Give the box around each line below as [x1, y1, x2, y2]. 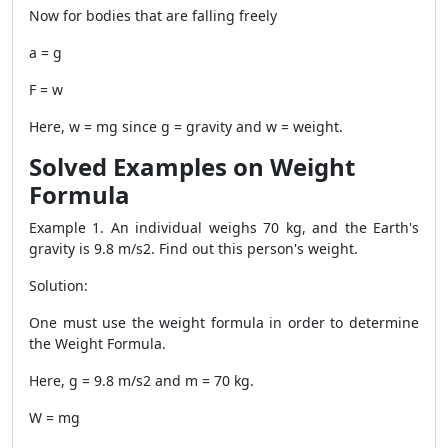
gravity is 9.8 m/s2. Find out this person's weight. [29, 239, 362, 259]
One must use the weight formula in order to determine [29, 313, 419, 333]
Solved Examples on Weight [29, 150, 355, 184]
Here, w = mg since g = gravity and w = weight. [29, 117, 343, 137]
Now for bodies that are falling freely [29, 6, 281, 26]
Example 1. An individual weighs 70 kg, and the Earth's [29, 218, 419, 238]
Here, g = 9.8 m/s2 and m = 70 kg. [29, 371, 258, 391]
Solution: [29, 276, 88, 296]
